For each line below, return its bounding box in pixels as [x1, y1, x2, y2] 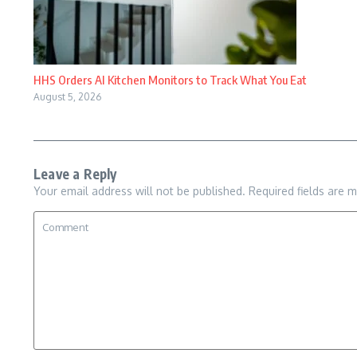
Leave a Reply [33, 165, 117, 183]
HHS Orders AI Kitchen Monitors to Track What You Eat [33, 73, 307, 88]
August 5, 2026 [33, 91, 101, 104]
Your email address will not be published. [33, 184, 245, 198]
